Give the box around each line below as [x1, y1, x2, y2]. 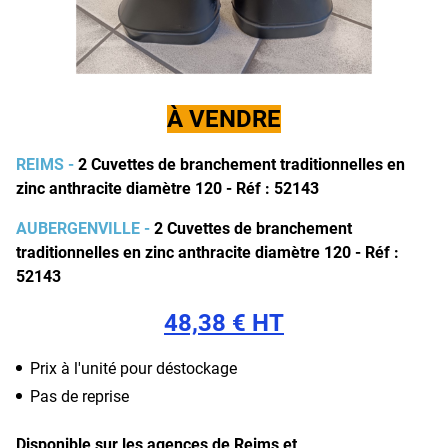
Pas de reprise [30, 387, 129, 406]
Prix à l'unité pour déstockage [30, 359, 237, 378]
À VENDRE [167, 105, 281, 133]
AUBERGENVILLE [16, 219, 140, 238]
